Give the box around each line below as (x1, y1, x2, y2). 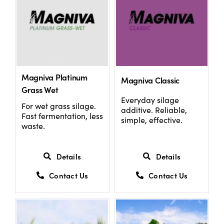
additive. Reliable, (120, 104, 187, 115)
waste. (21, 120, 45, 131)
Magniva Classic (120, 74, 180, 86)
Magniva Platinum (21, 71, 87, 83)
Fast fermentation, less (21, 110, 103, 121)
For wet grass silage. (21, 100, 96, 111)
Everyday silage (120, 94, 179, 105)
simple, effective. (120, 114, 182, 125)
